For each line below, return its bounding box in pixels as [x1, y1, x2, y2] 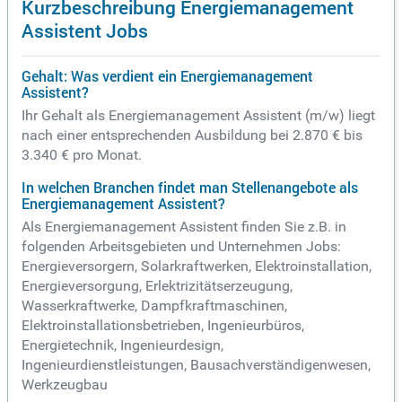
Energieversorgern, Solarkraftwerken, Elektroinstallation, [22, 258, 371, 275]
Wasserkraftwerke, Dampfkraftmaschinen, [22, 297, 287, 315]
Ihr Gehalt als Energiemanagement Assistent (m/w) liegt [22, 107, 375, 125]
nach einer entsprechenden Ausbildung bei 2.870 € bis [22, 127, 363, 144]
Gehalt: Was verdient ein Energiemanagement [22, 66, 313, 87]
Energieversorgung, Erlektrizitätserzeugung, [22, 277, 293, 295]
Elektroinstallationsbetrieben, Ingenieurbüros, [22, 317, 304, 335]
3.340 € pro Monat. [22, 146, 142, 164]
